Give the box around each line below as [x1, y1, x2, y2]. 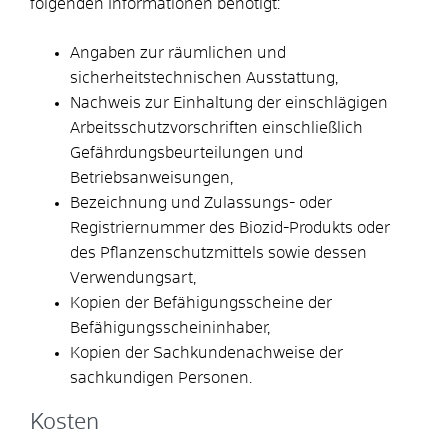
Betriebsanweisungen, [70, 169, 233, 186]
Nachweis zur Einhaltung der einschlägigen [70, 94, 388, 111]
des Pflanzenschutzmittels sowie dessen [70, 244, 367, 261]
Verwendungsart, [70, 269, 196, 286]
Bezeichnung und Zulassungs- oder [70, 194, 332, 211]
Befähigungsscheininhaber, [70, 319, 270, 336]
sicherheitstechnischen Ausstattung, [70, 69, 338, 86]
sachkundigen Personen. [70, 369, 252, 386]
